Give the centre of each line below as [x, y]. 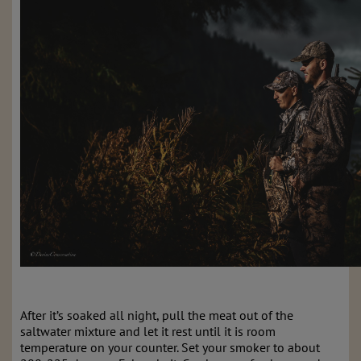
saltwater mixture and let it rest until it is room [148, 331]
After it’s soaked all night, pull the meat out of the [157, 315]
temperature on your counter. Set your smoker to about [170, 347]
